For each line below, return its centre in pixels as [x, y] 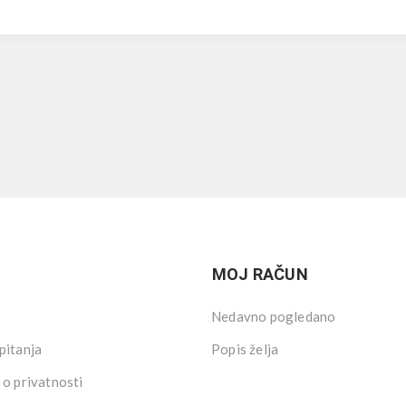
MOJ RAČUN [260, 274]
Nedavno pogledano [274, 316]
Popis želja [245, 349]
